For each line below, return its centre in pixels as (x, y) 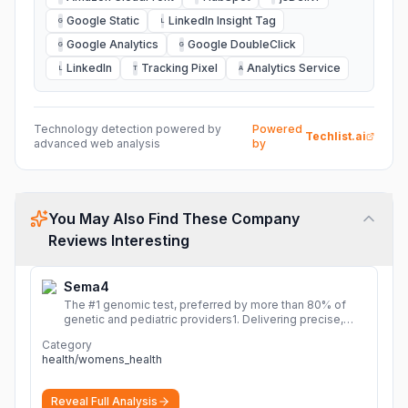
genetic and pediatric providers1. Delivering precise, (204, 319)
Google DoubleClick (242, 44)
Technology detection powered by (127, 129)
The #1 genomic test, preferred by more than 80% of (205, 305)
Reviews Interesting (119, 240)
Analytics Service (294, 68)
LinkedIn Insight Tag (222, 20)
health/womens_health (102, 359)
